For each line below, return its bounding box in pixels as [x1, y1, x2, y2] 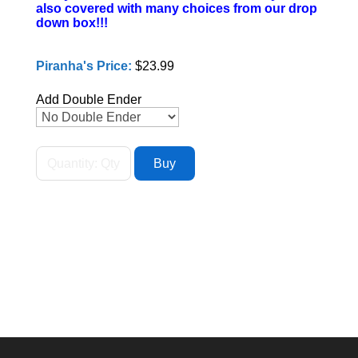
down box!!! [35, 16, 108, 30]
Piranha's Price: [35, 59, 135, 73]
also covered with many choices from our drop [35, 2, 317, 15]
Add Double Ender [35, 93, 141, 106]
